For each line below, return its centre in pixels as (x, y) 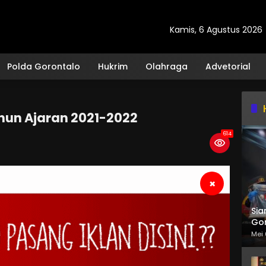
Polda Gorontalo (44, 66)
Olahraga (167, 66)
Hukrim (113, 66)
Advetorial (228, 66)
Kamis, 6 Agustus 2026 (216, 29)
